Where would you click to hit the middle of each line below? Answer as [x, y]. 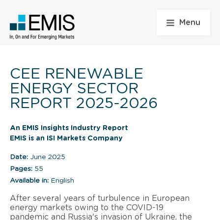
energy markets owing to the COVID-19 [87, 207]
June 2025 [47, 157]
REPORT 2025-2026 [84, 103]
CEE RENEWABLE [77, 74]
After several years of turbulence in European [100, 198]
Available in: [29, 180]
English [61, 180]
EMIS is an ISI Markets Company [66, 138]
